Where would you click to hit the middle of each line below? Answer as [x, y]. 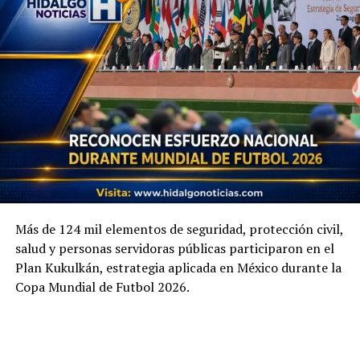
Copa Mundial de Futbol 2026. [102, 286]
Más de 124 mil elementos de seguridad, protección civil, [179, 229]
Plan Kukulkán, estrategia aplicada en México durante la [178, 267]
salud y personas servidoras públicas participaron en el [174, 248]
